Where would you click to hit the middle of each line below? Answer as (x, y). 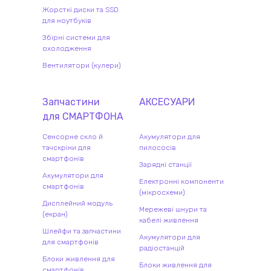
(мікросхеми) (162, 193)
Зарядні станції (165, 165)
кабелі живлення (169, 220)
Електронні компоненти (181, 182)
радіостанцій (162, 248)
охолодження (67, 49)
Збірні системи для (76, 38)
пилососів (158, 148)
